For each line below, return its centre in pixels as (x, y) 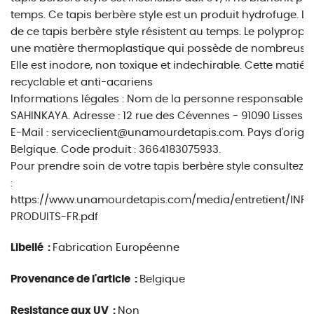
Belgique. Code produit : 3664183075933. (116, 150)
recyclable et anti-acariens (82, 82)
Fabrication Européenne (116, 248)
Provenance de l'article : (75, 279)
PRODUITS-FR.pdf (54, 217)
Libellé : (32, 248)
